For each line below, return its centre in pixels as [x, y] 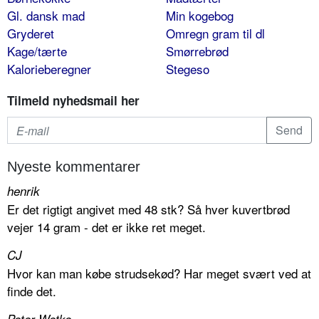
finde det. [32, 291]
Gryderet [31, 33]
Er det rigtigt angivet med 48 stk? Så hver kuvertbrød [148, 209]
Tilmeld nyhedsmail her [73, 101]
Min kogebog [199, 16]
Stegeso [187, 69]
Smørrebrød [197, 51]
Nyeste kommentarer [74, 167]
